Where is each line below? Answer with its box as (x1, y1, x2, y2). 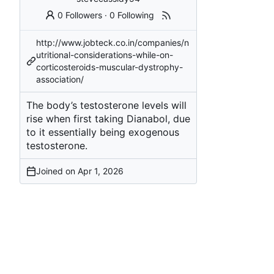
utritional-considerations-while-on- (36, 49, 173, 60)
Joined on (36, 165, 78, 176)
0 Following (109, 9, 155, 20)
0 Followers (57, 9, 103, 20)
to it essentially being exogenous (26, 125, 179, 138)
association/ (36, 73, 84, 84)
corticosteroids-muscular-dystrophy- (36, 61, 183, 72)
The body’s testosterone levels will (26, 98, 187, 111)
